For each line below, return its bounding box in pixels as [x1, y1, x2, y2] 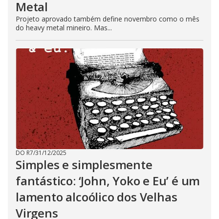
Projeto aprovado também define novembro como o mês [16, 14, 199, 24]
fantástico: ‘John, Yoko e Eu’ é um [16, 173, 200, 189]
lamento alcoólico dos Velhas [16, 189, 177, 205]
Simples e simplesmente [16, 156, 153, 173]
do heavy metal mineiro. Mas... [16, 23, 112, 33]
